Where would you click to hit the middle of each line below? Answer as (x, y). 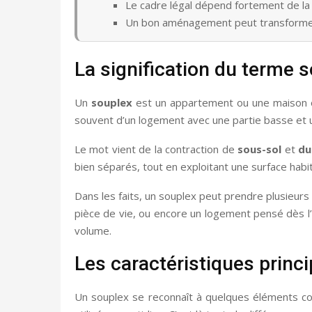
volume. (93, 230)
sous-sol (260, 149)
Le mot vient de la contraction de (156, 149)
